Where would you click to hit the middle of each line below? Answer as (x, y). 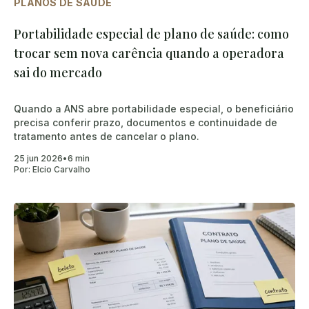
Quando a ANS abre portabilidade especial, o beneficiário (154, 109)
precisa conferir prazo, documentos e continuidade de (146, 123)
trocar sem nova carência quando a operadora (149, 53)
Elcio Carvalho (61, 170)
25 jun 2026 (38, 159)
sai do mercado (58, 73)
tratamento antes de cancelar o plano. (107, 137)
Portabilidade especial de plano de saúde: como (151, 34)
